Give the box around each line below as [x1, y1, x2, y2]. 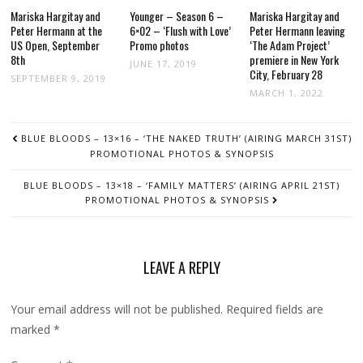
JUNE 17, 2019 [130, 58, 198, 70]
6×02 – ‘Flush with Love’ [130, 22, 232, 39]
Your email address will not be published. [11, 301, 224, 317]
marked [11, 322, 54, 337]
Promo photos [130, 36, 190, 53]
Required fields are [226, 301, 324, 317]
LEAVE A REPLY [143, 257, 220, 278]
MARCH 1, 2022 [249, 87, 323, 99]
